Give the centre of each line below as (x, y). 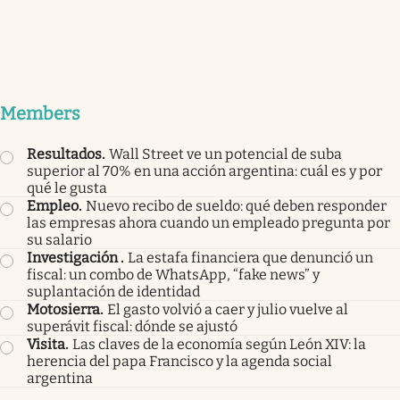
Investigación (74, 258)
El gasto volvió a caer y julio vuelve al (228, 310)
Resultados (64, 154)
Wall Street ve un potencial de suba (225, 154)
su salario (59, 240)
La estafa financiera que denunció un (250, 258)
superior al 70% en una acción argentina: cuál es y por (204, 171)
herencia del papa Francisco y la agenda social (179, 362)
